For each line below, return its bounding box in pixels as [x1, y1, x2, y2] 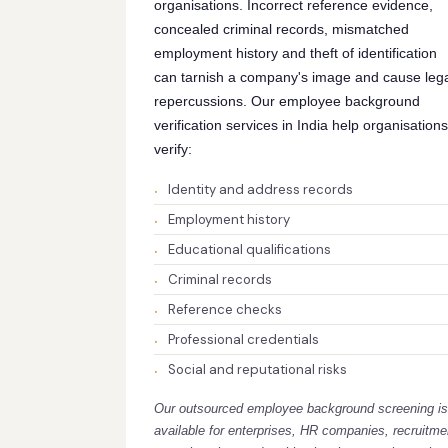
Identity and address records [168, 181, 353, 198]
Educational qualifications [168, 241, 331, 258]
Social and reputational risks [168, 361, 347, 378]
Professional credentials [168, 331, 319, 348]
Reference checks [168, 301, 282, 318]
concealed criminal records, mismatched [154, 21, 409, 37]
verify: [154, 141, 192, 157]
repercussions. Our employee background [154, 93, 420, 109]
